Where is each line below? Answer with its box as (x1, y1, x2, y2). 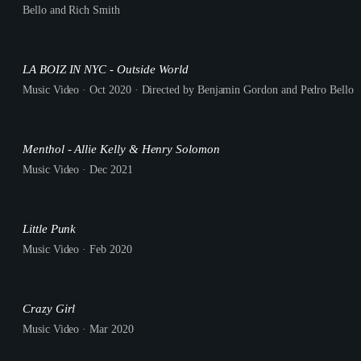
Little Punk (23, 222, 77, 235)
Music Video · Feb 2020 (23, 243, 132, 255)
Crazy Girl (23, 302, 76, 315)
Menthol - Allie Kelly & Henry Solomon (23, 143, 220, 156)
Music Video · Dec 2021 (23, 164, 133, 176)
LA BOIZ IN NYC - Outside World (23, 63, 189, 76)
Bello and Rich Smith (23, 4, 120, 16)
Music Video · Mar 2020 (23, 323, 134, 335)
